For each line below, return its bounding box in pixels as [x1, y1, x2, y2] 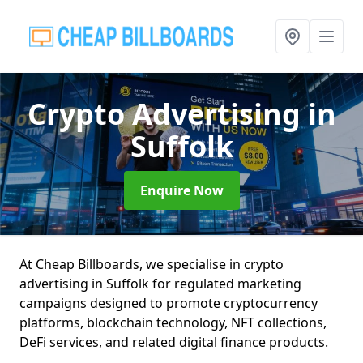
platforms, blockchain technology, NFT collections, [19, 314, 327, 331]
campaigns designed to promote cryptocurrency [19, 294, 318, 312]
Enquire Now [139, 181, 224, 199]
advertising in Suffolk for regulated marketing [19, 275, 301, 293]
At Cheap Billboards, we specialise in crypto [19, 255, 284, 273]
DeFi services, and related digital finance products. [19, 333, 328, 351]
